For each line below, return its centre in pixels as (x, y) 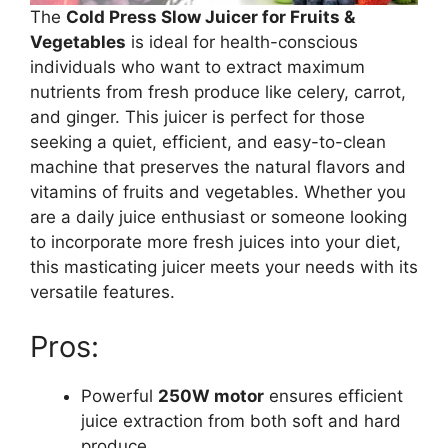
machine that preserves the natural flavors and (218, 166)
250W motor (211, 396)
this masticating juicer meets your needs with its (224, 266)
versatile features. (102, 291)
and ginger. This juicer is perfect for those (197, 116)
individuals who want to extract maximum (197, 66)
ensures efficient (333, 396)
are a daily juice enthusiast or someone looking (218, 216)
